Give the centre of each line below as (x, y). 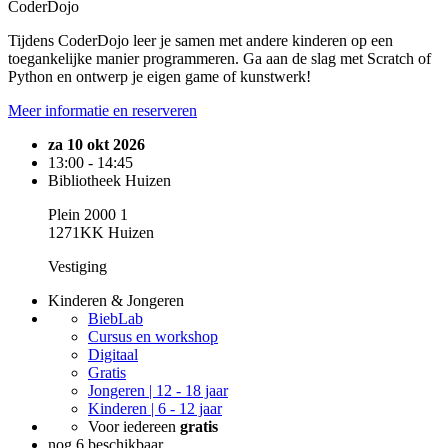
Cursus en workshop (153, 337)
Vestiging (77, 267)
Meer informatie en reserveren (102, 111)
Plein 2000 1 (88, 215)
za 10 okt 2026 (96, 145)
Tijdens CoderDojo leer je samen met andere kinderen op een (200, 41)
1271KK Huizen (101, 233)
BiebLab (115, 319)
